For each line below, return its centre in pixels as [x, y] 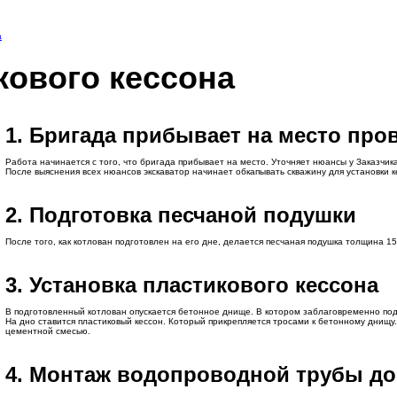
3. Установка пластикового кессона [191, 285]
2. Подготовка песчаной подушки [180, 215]
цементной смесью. [47, 331]
